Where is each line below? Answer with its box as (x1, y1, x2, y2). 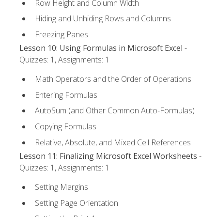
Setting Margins (35, 182, 88, 193)
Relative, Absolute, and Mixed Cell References (35, 137, 191, 148)
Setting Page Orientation (35, 197, 118, 208)
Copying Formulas (35, 121, 96, 132)
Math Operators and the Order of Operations (35, 74, 191, 85)
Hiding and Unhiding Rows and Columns (35, 13, 171, 24)
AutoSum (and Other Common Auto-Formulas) (35, 105, 195, 116)
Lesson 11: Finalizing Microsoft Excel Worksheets (19, 150, 197, 161)
